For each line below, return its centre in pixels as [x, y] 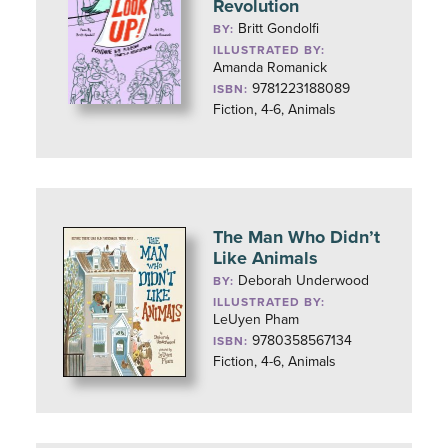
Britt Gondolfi [279, 28]
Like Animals [266, 258]
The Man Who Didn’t [297, 237]
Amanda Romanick [270, 67]
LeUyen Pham [256, 319]
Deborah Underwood [304, 280]
